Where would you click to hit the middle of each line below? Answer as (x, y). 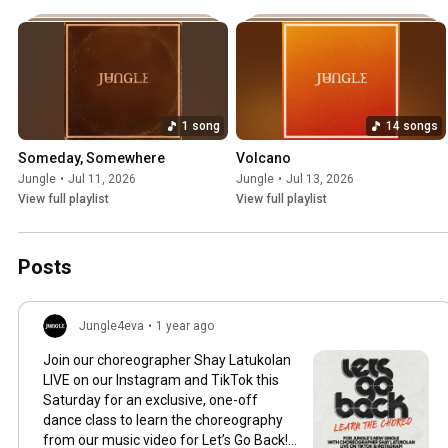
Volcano (263, 157)
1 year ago (185, 325)
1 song (201, 125)
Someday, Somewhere (91, 157)
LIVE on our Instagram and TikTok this (161, 379)
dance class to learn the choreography (163, 419)
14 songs (412, 125)
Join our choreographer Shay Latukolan (167, 359)
